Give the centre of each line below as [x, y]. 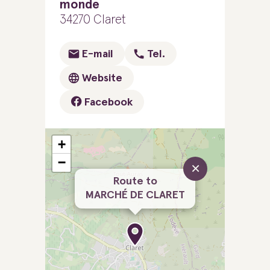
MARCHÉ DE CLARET [135, 195]
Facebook [107, 102]
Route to [135, 181]
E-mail [98, 54]
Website [102, 78]
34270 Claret [93, 20]
